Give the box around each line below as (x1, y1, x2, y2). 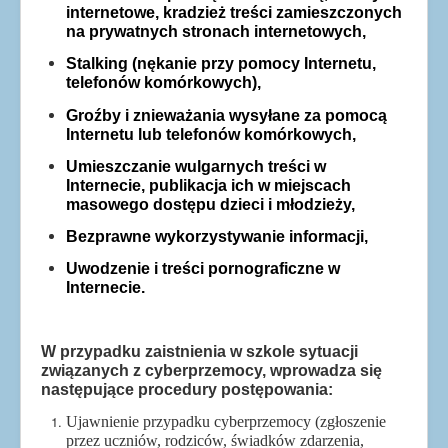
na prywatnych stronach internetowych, (66, 23, 366, 41)
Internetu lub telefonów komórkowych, (66, 125, 356, 143)
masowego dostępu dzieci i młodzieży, (66, 195, 355, 213)
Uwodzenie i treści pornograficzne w (66, 260, 340, 278)
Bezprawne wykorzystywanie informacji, (66, 227, 368, 245)
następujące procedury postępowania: (41, 380, 333, 398)
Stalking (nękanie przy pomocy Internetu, (66, 55, 376, 73)
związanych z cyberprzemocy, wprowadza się (41, 361, 382, 379)
